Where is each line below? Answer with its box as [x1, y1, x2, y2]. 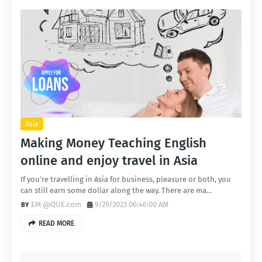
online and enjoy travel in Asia [20, 153, 198, 168]
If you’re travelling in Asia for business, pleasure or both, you [20, 175, 231, 184]
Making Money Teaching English [20, 135, 206, 151]
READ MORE [39, 219, 74, 227]
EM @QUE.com [31, 200, 81, 209]
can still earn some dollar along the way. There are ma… [20, 186, 212, 195]
